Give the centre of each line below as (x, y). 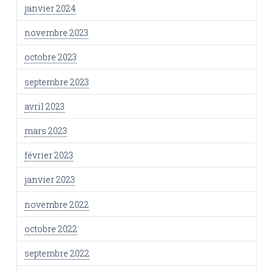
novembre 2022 (56, 204)
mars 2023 (45, 130)
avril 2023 (44, 106)
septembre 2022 (57, 253)
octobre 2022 (51, 229)
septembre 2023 (56, 82)
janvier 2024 (50, 8)
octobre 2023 (50, 57)
